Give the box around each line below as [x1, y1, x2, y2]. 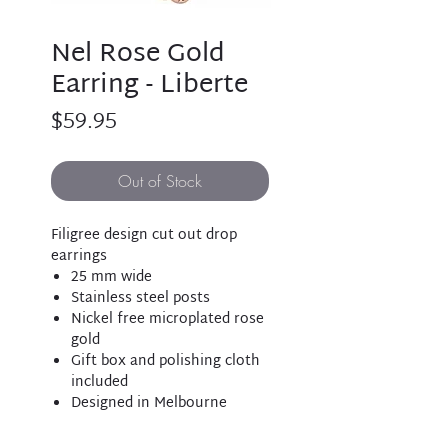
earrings [51, 244, 107, 269]
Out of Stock [118, 170, 202, 192]
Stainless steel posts [71, 286, 210, 311]
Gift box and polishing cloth [71, 349, 260, 374]
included [71, 370, 128, 395]
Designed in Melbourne [71, 391, 227, 416]
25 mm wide [71, 265, 152, 290]
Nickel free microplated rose [71, 307, 264, 332]
